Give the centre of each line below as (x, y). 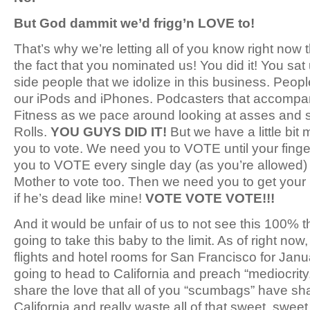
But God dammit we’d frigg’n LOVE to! (136, 23)
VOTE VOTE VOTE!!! (210, 198)
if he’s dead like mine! (80, 198)
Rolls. (32, 131)
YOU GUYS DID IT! (109, 131)
